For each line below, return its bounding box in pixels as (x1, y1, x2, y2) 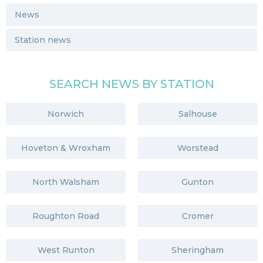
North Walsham (32, 177, 99, 188)
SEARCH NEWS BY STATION (49, 77, 214, 92)
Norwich (48, 109, 84, 120)
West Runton (37, 245, 95, 256)
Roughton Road (32, 211, 99, 222)
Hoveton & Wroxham (21, 143, 110, 154)
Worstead (177, 143, 218, 154)
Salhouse (178, 109, 217, 120)
